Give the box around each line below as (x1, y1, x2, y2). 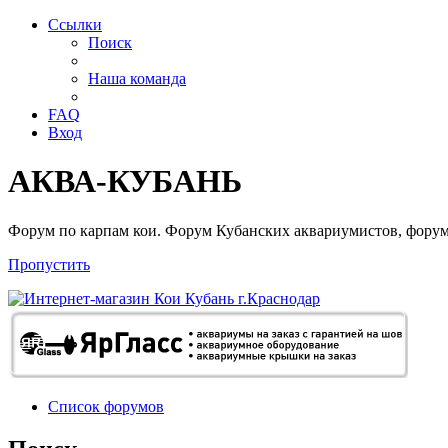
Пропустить (8, 255, 90, 273)
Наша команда (88, 70, 186, 87)
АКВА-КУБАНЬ (8, 163, 242, 200)
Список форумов (48, 397, 164, 415)
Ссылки (48, 16, 102, 33)
